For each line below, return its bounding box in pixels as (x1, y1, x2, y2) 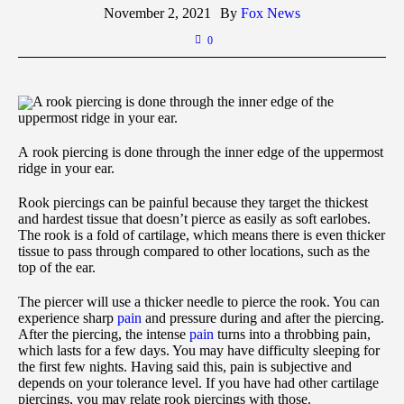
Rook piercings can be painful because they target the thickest (18, 195, 368, 211)
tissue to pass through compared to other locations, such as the (18, 243, 370, 260)
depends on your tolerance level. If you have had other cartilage (18, 375, 379, 391)
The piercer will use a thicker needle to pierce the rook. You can (18, 294, 380, 310)
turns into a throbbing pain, (214, 326, 371, 343)
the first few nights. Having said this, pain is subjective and (18, 359, 352, 375)
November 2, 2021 (104, 5, 211, 21)
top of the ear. (18, 260, 96, 276)
